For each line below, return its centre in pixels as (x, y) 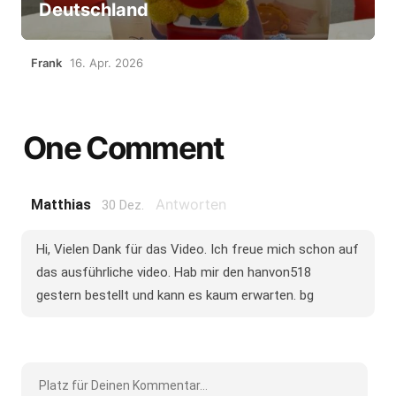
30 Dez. (122, 205)
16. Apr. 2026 (106, 62)
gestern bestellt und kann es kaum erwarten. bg (175, 295)
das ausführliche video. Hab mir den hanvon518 (173, 272)
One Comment (123, 147)
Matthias (61, 204)
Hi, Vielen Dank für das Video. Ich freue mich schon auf (197, 249)
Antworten (190, 204)
